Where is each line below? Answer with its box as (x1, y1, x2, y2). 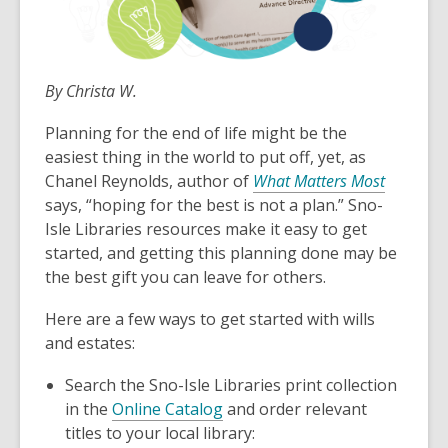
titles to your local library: (65, 422, 255, 444)
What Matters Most (253, 170, 385, 192)
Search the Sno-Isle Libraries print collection (65, 374, 397, 396)
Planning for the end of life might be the (45, 122, 347, 144)
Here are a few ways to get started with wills (45, 308, 375, 330)
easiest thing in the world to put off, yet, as (45, 146, 366, 168)
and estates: (45, 332, 139, 354)
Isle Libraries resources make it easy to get (45, 218, 367, 240)
